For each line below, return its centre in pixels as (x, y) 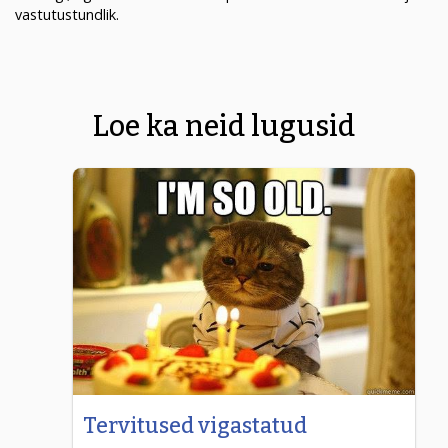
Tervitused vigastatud (195, 425)
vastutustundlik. (67, 14)
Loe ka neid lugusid (223, 126)
